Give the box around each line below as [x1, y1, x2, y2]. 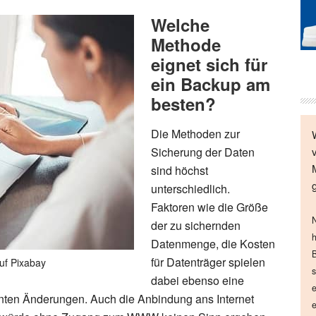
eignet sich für [151, 52, 267, 76]
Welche [151, 13, 209, 37]
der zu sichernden [151, 217, 241, 233]
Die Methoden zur [151, 126, 240, 142]
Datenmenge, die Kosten [151, 236, 275, 252]
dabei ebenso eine [151, 272, 244, 288]
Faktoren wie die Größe [151, 199, 268, 215]
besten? [151, 92, 216, 116]
